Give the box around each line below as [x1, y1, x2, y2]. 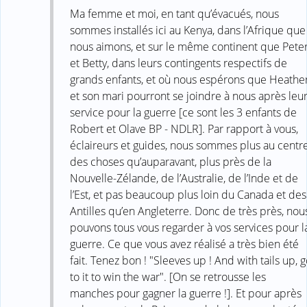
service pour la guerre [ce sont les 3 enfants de [70, 105, 297, 121]
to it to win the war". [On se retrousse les [70, 269, 266, 285]
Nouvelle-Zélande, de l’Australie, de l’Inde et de [70, 171, 298, 186]
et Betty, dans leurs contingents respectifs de [70, 56, 287, 71]
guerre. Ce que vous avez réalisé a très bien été [70, 236, 299, 252]
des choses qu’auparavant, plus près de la [70, 154, 271, 170]
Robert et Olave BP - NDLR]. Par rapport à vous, [70, 121, 298, 137]
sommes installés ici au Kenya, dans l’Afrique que [70, 23, 306, 38]
